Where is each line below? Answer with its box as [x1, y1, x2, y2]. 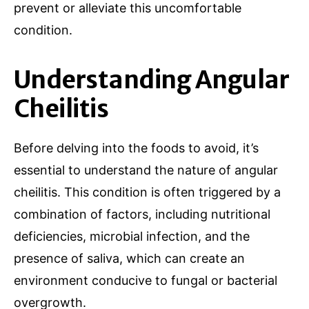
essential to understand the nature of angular [14, 162, 278, 177]
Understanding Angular [14, 64, 289, 95]
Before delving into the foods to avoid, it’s [14, 140, 259, 155]
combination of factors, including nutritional [14, 206, 270, 221]
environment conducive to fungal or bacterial [14, 272, 277, 288]
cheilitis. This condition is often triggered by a [14, 184, 281, 199]
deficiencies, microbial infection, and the [14, 228, 250, 243]
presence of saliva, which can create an [14, 250, 245, 266]
